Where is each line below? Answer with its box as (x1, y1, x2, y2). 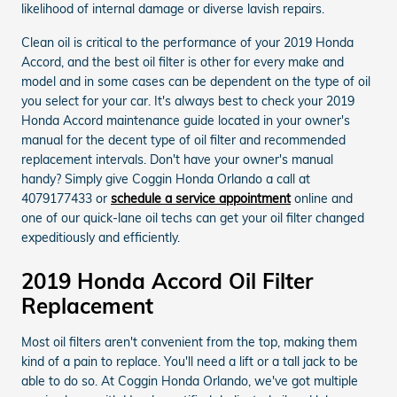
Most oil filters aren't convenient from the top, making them (21, 333, 357, 350)
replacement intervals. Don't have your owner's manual (21, 151, 333, 167)
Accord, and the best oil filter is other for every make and (21, 53, 344, 70)
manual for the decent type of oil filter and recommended (21, 131, 346, 148)
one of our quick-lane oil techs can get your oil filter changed (21, 209, 364, 226)
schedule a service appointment (111, 190, 291, 206)
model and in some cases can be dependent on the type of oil (21, 73, 370, 90)
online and (291, 190, 353, 206)
